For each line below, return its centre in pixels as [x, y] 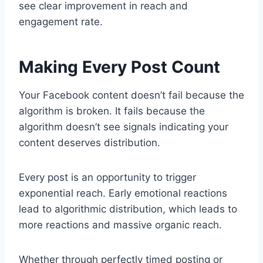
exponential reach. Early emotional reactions [123, 193]
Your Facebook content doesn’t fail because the [131, 95]
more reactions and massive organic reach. [120, 225]
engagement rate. [61, 21]
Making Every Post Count [119, 67]
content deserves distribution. [90, 142]
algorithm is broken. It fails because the [112, 111]
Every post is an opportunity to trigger [107, 177]
